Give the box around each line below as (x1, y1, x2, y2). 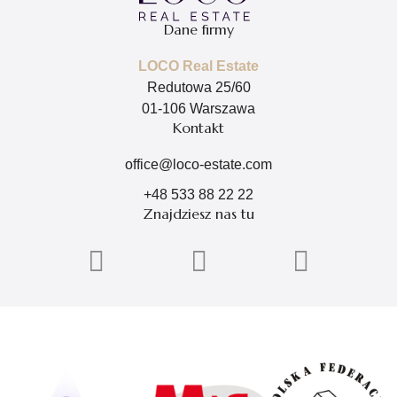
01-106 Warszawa (142, 101, 255, 117)
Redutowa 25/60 (146, 80, 251, 96)
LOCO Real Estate (138, 58, 259, 74)
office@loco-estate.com (125, 157, 272, 173)
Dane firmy (163, 20, 234, 39)
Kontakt (173, 119, 224, 137)
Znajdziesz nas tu (143, 205, 254, 223)
